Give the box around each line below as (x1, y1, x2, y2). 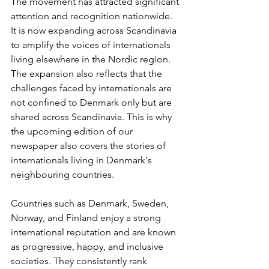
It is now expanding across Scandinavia (11, 24, 179, 36)
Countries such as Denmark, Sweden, (11, 197, 171, 209)
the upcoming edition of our (11, 125, 135, 137)
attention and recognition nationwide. (11, 10, 175, 22)
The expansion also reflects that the (11, 67, 165, 79)
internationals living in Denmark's (11, 154, 154, 166)
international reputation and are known (11, 226, 178, 238)
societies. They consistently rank (11, 255, 150, 267)
